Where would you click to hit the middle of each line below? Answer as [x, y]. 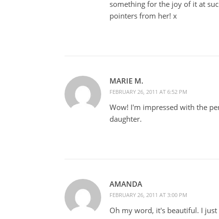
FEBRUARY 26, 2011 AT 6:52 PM [148, 91]
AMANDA [126, 184]
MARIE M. [126, 80]
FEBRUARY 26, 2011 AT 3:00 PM [148, 195]
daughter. [126, 119]
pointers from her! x [143, 15]
